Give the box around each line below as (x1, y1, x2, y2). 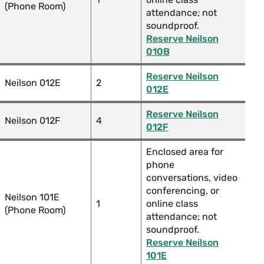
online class (146, 198, 198, 209)
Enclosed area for (146, 146, 223, 157)
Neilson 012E (5, 77, 61, 88)
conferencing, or (146, 185, 219, 196)
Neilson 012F (5, 115, 60, 126)
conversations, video (146, 172, 237, 183)
